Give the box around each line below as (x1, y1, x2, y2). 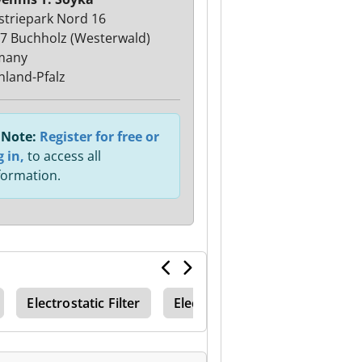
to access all (23, 147, 101, 165)
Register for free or (39, 128, 159, 145)
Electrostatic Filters (173, 294, 294, 312)
